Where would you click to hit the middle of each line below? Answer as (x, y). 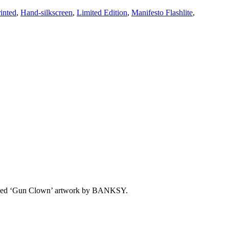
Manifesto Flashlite (162, 12)
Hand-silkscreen (47, 12)
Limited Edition (102, 12)
